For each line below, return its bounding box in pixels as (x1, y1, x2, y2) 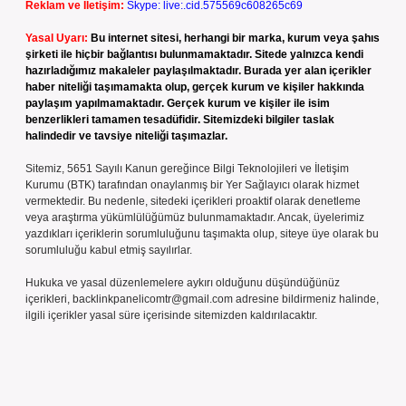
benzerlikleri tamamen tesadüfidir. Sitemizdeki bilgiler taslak (25, 113, 334, 126)
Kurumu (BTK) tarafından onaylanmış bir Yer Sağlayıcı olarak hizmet (25, 179, 359, 191)
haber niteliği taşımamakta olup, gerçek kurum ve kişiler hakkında (25, 81, 364, 93)
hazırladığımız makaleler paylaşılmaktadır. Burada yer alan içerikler (25, 64, 372, 77)
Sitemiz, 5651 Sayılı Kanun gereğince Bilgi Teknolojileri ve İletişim (25, 162, 349, 175)
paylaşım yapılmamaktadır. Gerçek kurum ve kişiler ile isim (25, 97, 330, 110)
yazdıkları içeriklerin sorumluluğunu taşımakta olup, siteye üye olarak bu (25, 227, 379, 240)
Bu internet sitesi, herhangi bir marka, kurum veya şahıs (91, 32, 380, 44)
